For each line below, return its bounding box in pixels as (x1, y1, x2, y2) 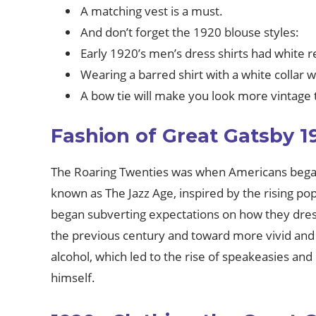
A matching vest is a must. (80, 3, 223, 19)
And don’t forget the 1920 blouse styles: (80, 24, 299, 40)
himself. (51, 269, 95, 286)
